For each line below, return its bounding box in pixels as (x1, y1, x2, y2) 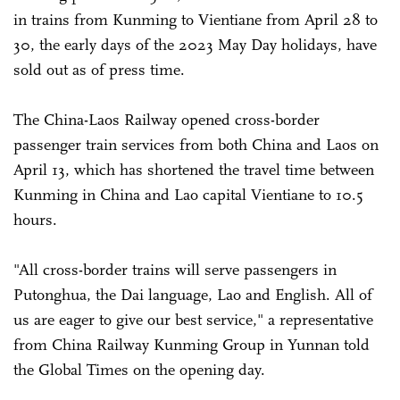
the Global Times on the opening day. (13, 359, 270, 379)
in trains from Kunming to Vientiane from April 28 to (13, 9, 378, 29)
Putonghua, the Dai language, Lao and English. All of (13, 284, 372, 304)
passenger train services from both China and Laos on (13, 134, 379, 154)
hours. (13, 209, 62, 229)
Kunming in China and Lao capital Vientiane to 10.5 (13, 184, 363, 204)
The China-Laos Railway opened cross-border (13, 109, 320, 129)
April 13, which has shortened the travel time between (13, 159, 374, 179)
